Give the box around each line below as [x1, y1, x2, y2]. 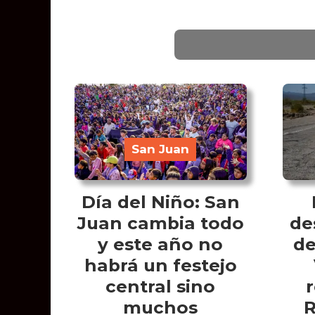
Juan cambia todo [77, 212, 244, 233]
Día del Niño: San [81, 191, 240, 212]
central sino [105, 275, 216, 297]
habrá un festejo [84, 254, 237, 276]
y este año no [98, 233, 224, 255]
